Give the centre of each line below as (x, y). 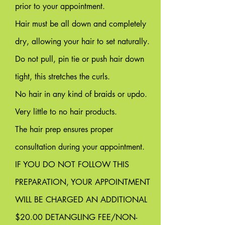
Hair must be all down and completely (81, 24)
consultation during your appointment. (80, 147)
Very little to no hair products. (66, 112)
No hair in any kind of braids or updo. (81, 94)
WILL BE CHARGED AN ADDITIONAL (81, 200)
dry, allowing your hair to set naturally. (82, 41)
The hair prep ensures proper (64, 129)
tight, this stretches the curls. (63, 77)
